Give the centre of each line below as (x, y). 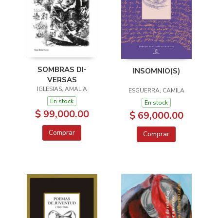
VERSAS (62, 80)
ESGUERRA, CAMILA (156, 91)
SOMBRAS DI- (62, 69)
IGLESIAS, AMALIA (62, 89)
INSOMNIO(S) (156, 71)
